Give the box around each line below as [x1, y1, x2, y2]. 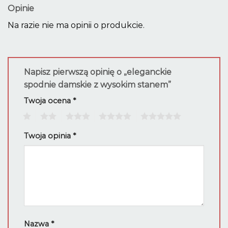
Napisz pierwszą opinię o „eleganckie [24, 67, 172, 77]
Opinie [8, 3, 34, 13]
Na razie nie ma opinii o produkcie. [8, 20, 145, 30]
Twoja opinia [24, 131, 73, 141]
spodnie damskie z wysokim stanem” [24, 80, 173, 90]
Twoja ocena [24, 96, 73, 106]
